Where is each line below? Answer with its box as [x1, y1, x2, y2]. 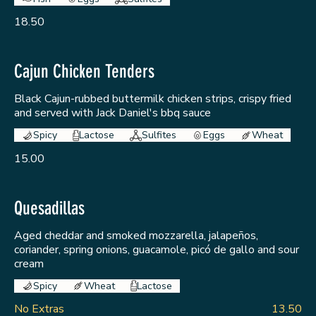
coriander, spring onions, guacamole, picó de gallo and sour [14, 241, 299, 257]
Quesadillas [14, 197, 85, 219]
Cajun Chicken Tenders [14, 61, 154, 83]
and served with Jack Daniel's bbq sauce [14, 105, 211, 121]
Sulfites [142, 128, 177, 142]
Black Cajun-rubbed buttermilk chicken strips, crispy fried [14, 91, 291, 107]
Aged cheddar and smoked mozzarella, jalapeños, [14, 227, 258, 243]
